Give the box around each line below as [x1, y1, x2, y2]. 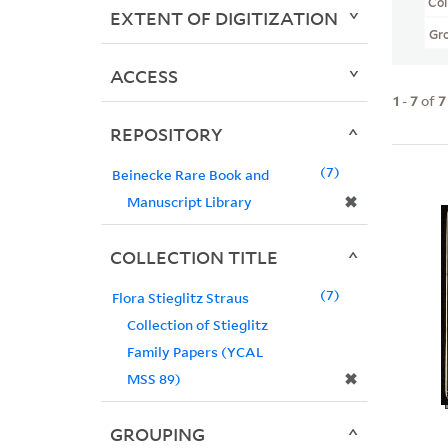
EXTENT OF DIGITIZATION [109, 6, 338, 31]
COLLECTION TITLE [109, 245, 278, 270]
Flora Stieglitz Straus [111, 288, 249, 308]
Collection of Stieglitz [126, 315, 268, 335]
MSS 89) [126, 369, 181, 389]
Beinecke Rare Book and [111, 165, 269, 185]
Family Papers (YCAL [126, 342, 263, 362]
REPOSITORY [109, 122, 223, 147]
